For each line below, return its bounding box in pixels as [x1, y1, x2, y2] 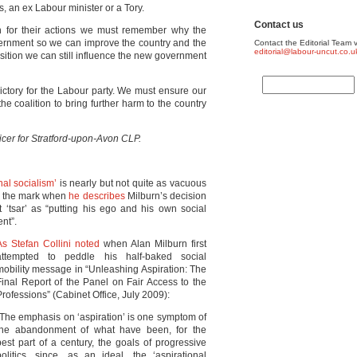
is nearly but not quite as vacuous [57, 178, 207, 189]
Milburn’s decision [124, 190, 207, 202]
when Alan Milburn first [100, 238, 206, 249]
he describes [69, 190, 125, 202]
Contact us [254, 19, 304, 30]
